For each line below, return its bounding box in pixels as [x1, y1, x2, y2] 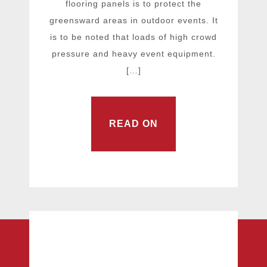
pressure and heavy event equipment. [51, 48, 216, 58]
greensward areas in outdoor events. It [49, 15, 218, 25]
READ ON [109, 119, 158, 129]
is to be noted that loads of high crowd [50, 32, 217, 42]
